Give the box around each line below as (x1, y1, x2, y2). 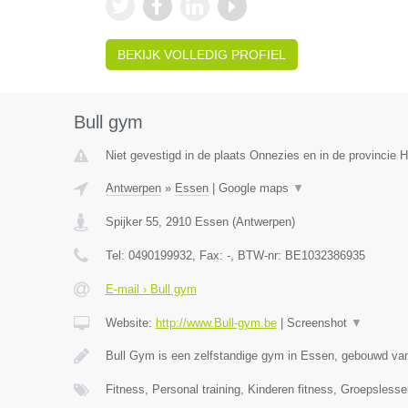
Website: (105, 316, 156, 330)
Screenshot (286, 316, 351, 330)
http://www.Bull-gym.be (155, 316, 277, 330)
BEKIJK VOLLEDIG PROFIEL (117, 47, 286, 62)
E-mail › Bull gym (105, 282, 197, 296)
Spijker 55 (105, 215, 158, 229)
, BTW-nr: (229, 249, 285, 262)
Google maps (218, 181, 292, 195)
